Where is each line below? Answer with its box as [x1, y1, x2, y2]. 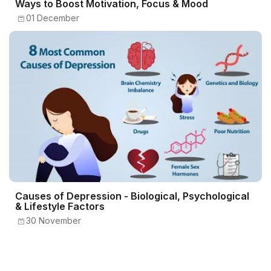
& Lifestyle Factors [15, 200, 105, 213]
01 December [26, 13, 79, 24]
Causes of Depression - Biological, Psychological [15, 190, 249, 203]
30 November [26, 215, 81, 226]
